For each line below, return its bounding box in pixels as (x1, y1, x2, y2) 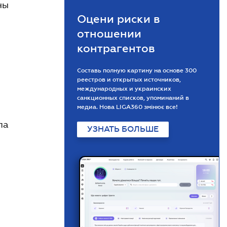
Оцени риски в (77, 13, 160, 25)
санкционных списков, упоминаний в (77, 94, 189, 101)
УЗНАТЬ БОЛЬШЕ (87, 125, 159, 134)
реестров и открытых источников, (77, 76, 181, 83)
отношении (77, 27, 141, 40)
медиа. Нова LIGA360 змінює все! (77, 103, 178, 110)
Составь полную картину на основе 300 (77, 67, 197, 74)
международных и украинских (77, 85, 171, 92)
